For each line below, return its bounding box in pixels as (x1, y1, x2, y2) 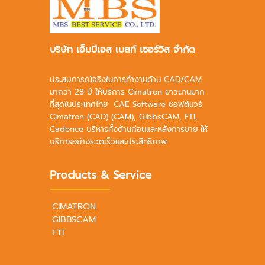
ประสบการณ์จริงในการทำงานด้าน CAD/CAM (50, 73, 202, 86)
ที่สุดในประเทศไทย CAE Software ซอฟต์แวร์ (50, 98, 202, 111)
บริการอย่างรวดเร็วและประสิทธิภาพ (50, 135, 167, 148)
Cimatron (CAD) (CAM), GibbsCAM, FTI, (50, 111, 198, 124)
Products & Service (50, 167, 151, 184)
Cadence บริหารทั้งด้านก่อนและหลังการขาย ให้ (50, 123, 208, 136)
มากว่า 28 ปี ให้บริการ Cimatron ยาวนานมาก (50, 86, 205, 99)
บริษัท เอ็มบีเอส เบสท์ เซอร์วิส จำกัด (50, 43, 195, 57)
